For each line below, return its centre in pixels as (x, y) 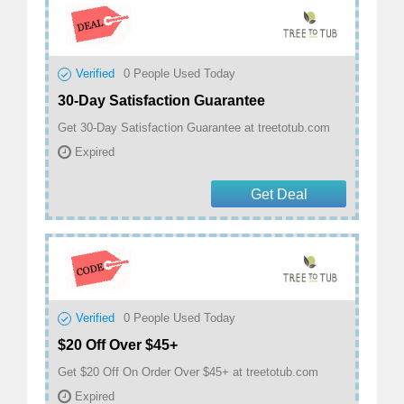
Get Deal (279, 195)
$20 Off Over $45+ (118, 345)
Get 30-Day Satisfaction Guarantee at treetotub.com (194, 128)
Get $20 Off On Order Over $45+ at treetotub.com (188, 372)
